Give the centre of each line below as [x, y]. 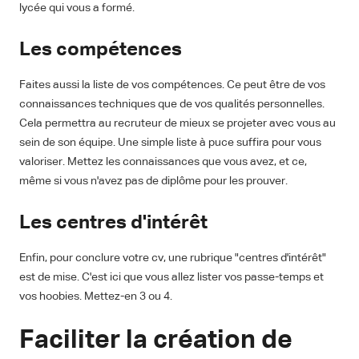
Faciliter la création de [156, 341]
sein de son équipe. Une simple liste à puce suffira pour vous [170, 143]
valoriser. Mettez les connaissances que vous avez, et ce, [163, 162]
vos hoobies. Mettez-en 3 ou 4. [96, 297]
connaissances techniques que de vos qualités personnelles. [172, 105]
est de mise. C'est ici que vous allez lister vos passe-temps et [171, 278]
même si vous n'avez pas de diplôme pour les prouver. [153, 182]
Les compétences [101, 50]
